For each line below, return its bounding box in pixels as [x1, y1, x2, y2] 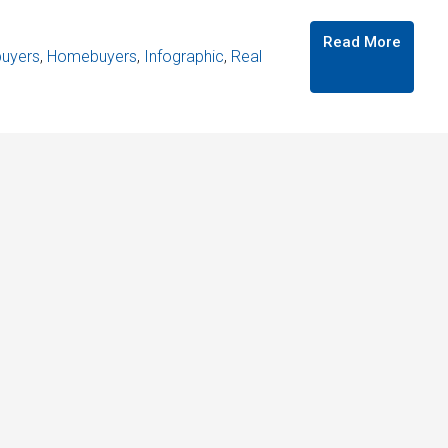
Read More [323, 33, 401, 51]
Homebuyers [47, 47, 137, 66]
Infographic [144, 47, 224, 66]
